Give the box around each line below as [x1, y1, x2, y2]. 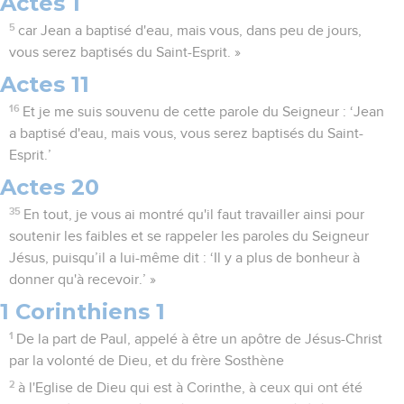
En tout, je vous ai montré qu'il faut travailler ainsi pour [23, 207, 365, 223]
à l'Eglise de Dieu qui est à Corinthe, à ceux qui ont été [18, 381, 363, 396]
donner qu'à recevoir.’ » [9, 272, 156, 288]
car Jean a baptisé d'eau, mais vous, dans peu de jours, [18, 23, 363, 39]
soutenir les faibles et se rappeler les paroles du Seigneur [9, 229, 369, 244]
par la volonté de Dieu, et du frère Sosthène [9, 353, 284, 369]
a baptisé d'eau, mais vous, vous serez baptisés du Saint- [9, 126, 363, 142]
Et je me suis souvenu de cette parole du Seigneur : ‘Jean [23, 105, 385, 120]
